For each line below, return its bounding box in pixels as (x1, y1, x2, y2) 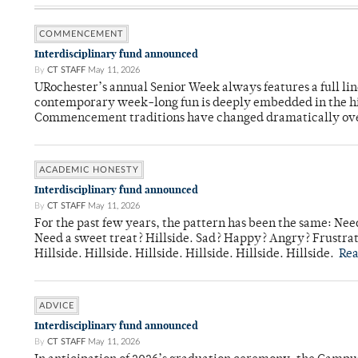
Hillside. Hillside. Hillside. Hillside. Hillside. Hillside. (34, 249, 339, 261)
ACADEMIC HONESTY (39, 165, 139, 175)
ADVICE (39, 301, 74, 311)
